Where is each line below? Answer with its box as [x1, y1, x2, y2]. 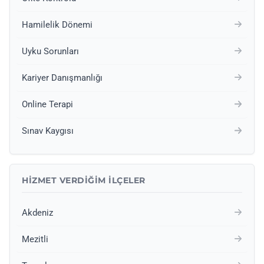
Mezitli [22, 233, 48, 245]
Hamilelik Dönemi [22, 19, 93, 30]
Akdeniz [22, 207, 53, 218]
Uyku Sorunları [22, 45, 79, 57]
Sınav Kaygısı [22, 126, 74, 137]
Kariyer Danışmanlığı [22, 72, 103, 84]
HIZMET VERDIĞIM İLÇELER [22, 175, 146, 186]
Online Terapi [22, 99, 73, 110]
